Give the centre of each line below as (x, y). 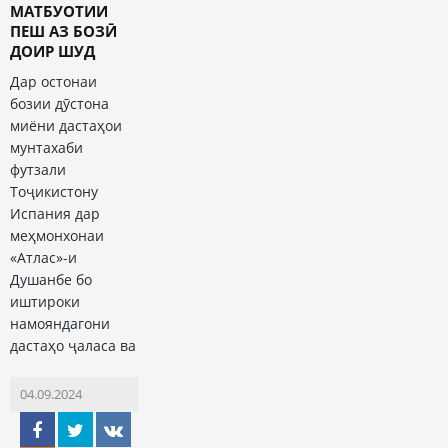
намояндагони (60, 324)
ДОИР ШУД (52, 51)
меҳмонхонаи (57, 236)
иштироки (45, 302)
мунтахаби (46, 148)
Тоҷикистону (54, 192)
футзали (38, 170)
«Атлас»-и (43, 258)
